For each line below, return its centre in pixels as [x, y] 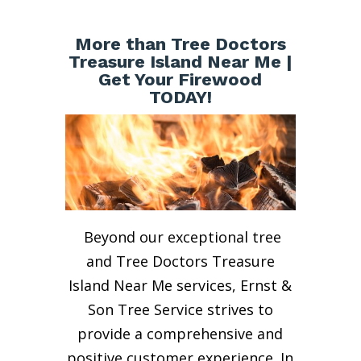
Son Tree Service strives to [180, 309]
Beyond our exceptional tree [182, 237]
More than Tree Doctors [180, 44]
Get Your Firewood [180, 79]
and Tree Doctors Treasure [180, 261]
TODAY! [180, 97]
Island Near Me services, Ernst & [180, 285]
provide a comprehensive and [180, 333]
